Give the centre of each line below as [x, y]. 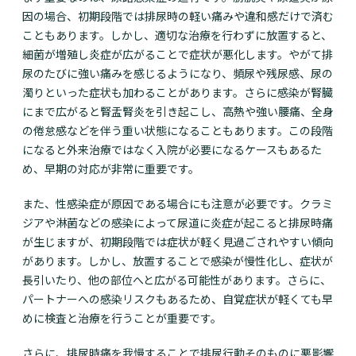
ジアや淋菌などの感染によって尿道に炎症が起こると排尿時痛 [178, 223]
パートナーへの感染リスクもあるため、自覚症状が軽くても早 [178, 299]
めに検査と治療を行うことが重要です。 [122, 318]
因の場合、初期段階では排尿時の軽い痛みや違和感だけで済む [178, 16]
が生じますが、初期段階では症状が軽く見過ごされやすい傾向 [178, 242]
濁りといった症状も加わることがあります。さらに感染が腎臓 [178, 93]
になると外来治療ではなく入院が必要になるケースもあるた [172, 150]
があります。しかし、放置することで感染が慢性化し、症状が [178, 261]
